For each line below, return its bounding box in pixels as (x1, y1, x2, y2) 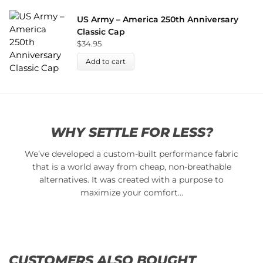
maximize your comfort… (80, 187, 183, 198)
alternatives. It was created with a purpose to (39, 174, 224, 186)
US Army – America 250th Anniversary (77, 14, 238, 25)
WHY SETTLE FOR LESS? (50, 124, 213, 141)
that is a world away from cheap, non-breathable (32, 161, 231, 173)
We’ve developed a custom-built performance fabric (25, 149, 238, 160)
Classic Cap (77, 26, 125, 38)
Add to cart (86, 56, 126, 66)
